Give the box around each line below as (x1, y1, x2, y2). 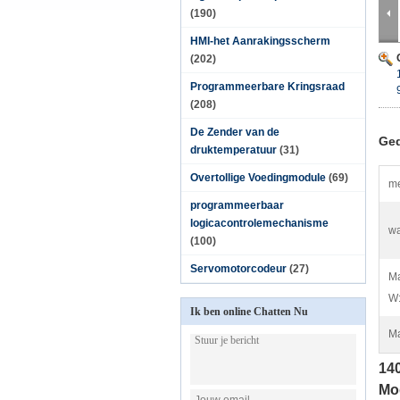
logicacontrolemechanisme (190, 217, 329, 229)
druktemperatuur (190, 144, 277, 156)
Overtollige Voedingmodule (190, 171, 326, 184)
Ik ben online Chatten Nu (190, 305, 308, 318)
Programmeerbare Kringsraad (190, 80, 345, 93)
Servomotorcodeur (190, 262, 287, 275)
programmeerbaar (190, 199, 284, 212)
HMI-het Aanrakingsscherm (190, 35, 330, 47)
